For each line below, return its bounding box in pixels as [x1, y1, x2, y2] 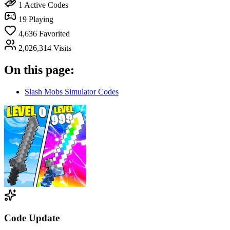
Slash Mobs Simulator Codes [25, 87, 119, 96]
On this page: [4, 63, 74, 76]
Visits [53, 43, 71, 52]
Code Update [4, 213, 60, 224]
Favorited [39, 29, 70, 38]
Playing [29, 14, 53, 24]
